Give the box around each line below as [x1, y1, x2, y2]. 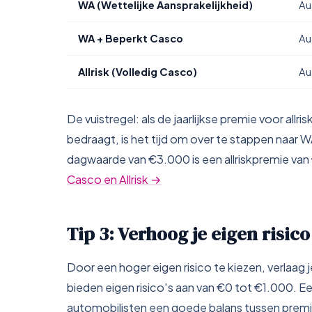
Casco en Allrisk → [67, 172, 162, 187]
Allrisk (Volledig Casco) [78, 65, 197, 78]
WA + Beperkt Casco [78, 32, 183, 45]
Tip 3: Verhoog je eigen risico [67, 221, 310, 247]
